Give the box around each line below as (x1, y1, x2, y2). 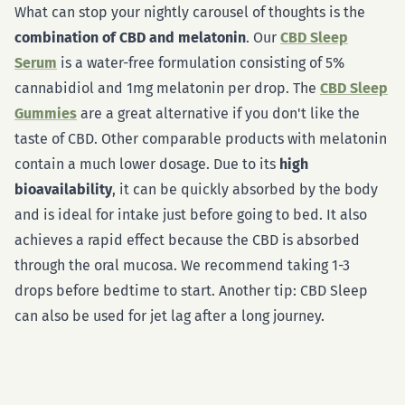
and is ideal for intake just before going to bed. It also (14, 206, 367, 223)
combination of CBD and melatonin (14, 29, 246, 46)
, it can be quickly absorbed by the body (112, 181, 378, 198)
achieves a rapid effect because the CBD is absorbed (14, 231, 360, 249)
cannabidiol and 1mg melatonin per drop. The (14, 80, 320, 97)
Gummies (14, 105, 77, 122)
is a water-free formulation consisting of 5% (57, 54, 344, 71)
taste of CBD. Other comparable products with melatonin (14, 130, 387, 147)
